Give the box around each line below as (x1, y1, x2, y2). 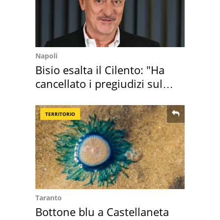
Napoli (35, 51, 57, 60)
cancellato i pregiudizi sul (35, 76, 163, 91)
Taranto (35, 192, 62, 202)
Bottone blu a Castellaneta (35, 204, 169, 219)
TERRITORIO (45, 110, 75, 117)
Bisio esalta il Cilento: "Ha (35, 62, 165, 77)
